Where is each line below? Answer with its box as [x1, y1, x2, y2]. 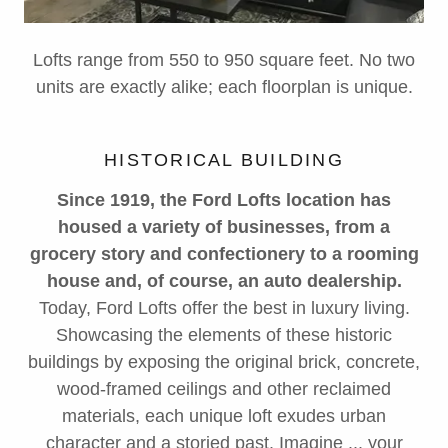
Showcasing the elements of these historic [56, 325, 392, 345]
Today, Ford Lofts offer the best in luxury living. [38, 298, 410, 318]
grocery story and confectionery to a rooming [29, 244, 419, 264]
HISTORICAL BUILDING [104, 150, 344, 170]
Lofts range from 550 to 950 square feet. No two [33, 50, 415, 70]
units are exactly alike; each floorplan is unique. [35, 77, 413, 97]
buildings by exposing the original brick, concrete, [28, 352, 420, 372]
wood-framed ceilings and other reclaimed [57, 379, 391, 399]
